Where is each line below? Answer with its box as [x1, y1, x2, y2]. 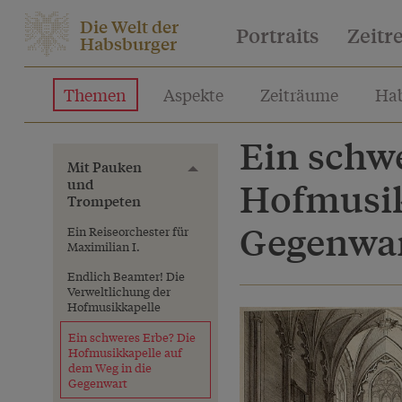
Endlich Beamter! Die [67, 267, 185, 284]
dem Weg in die [68, 359, 152, 376]
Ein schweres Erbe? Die [68, 328, 196, 345]
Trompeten [67, 190, 141, 211]
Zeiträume [259, 83, 338, 106]
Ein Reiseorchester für [67, 223, 188, 240]
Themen [64, 83, 127, 106]
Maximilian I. [67, 238, 140, 255]
